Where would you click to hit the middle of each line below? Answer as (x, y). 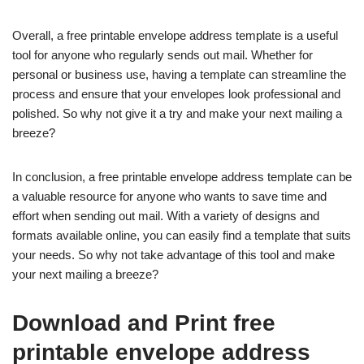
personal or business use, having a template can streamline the (179, 75)
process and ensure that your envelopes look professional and (176, 94)
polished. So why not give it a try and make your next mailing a (177, 114)
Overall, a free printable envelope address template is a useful (175, 36)
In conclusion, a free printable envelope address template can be (182, 177)
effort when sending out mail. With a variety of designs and (166, 216)
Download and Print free (144, 323)
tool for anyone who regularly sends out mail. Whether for (162, 55)
